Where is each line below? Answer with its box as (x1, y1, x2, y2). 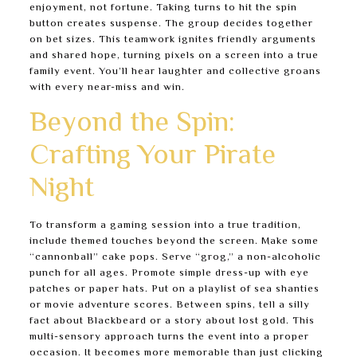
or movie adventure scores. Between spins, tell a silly (29, 297, 310, 313)
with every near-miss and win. (29, 80, 185, 96)
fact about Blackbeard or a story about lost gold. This (29, 313, 315, 329)
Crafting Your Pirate (29, 134, 276, 179)
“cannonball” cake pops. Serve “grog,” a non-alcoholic (29, 249, 321, 265)
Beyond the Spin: (29, 101, 235, 147)
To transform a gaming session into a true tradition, (29, 218, 301, 233)
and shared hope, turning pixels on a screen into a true (29, 48, 319, 64)
